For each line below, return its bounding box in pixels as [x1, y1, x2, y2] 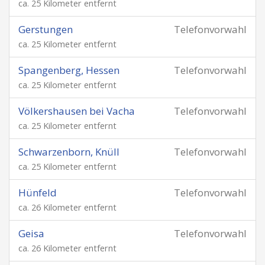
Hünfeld [18, 186, 57, 199]
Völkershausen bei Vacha [18, 104, 135, 118]
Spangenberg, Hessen [18, 63, 119, 77]
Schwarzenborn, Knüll [18, 145, 119, 159]
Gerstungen [18, 22, 73, 36]
